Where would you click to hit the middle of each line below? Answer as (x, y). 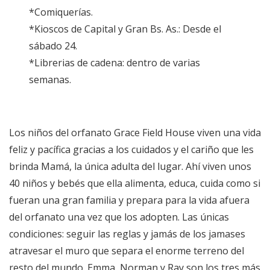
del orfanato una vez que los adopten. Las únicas (119, 217)
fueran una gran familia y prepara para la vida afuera (129, 200)
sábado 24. (53, 46)
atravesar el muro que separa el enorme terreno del (127, 251)
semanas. (50, 80)
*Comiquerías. (61, 12)
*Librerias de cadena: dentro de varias (115, 63)
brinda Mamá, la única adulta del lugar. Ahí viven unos (130, 167)
